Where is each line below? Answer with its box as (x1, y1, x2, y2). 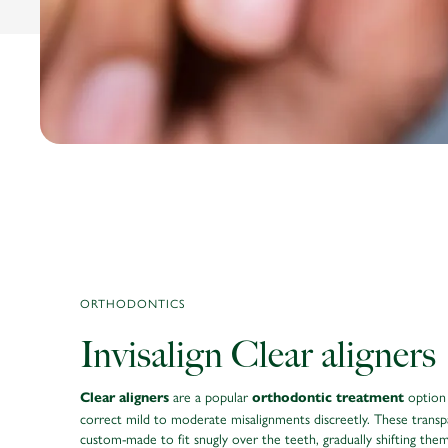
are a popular (169, 385, 252, 406)
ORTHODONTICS (80, 293, 186, 312)
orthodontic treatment (252, 388, 404, 406)
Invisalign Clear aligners (80, 332, 436, 376)
